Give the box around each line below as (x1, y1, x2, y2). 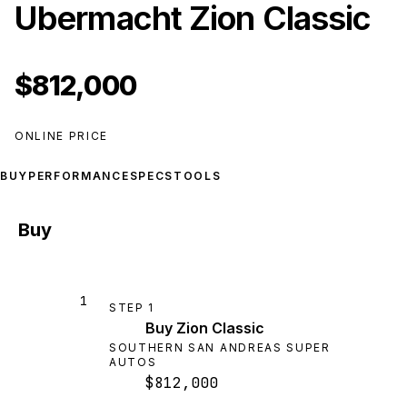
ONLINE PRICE (15, 129, 109, 143)
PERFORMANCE (28, 169, 130, 183)
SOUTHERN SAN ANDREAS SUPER (109, 341, 331, 355)
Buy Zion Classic (145, 319, 264, 338)
